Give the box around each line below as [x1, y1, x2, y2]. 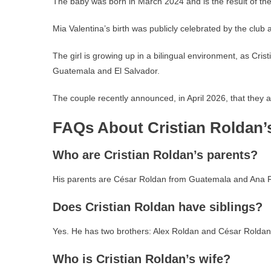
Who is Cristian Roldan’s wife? [53, 252, 230, 266]
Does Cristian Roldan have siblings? [53, 200, 263, 214]
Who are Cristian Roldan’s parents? [53, 148, 258, 162]
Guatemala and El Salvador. [53, 66, 160, 76]
